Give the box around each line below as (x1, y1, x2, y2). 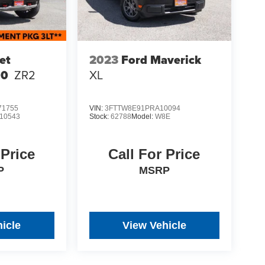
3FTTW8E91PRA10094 (104, 104, 180, 112)
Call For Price (108, 146, 201, 162)
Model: (131, 112, 155, 121)
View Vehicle (122, 219, 186, 231)
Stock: (89, 112, 111, 121)
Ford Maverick (121, 51, 201, 69)
